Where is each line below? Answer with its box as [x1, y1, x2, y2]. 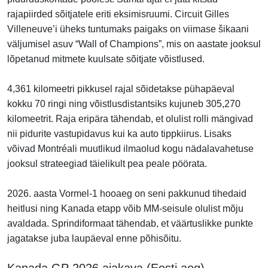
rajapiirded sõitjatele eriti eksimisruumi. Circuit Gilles [7, 8, 229, 19]
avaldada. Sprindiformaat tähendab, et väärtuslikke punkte [7, 218, 253, 229]
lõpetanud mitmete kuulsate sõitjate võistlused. [7, 53, 205, 64]
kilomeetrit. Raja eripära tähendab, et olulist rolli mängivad [7, 113, 253, 124]
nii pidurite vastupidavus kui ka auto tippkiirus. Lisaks [7, 128, 232, 139]
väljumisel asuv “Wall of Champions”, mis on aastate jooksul [7, 38, 261, 49]
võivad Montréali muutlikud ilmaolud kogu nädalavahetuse [7, 143, 254, 154]
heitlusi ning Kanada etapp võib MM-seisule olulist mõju [7, 203, 243, 214]
